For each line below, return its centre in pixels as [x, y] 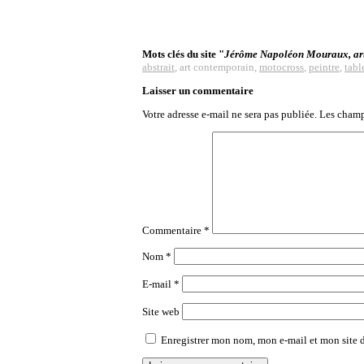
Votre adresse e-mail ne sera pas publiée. [230, 114]
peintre [324, 67]
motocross [282, 67]
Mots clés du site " [183, 54]
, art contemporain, [217, 67]
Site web [161, 312]
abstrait [158, 67]
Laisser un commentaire [198, 91]
